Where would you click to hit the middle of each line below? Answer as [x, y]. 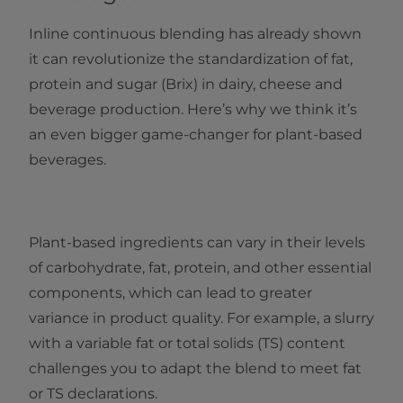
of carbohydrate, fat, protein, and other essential [200, 268]
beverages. [67, 160]
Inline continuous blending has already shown [195, 34]
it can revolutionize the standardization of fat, [191, 59]
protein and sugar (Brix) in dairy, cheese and [186, 84]
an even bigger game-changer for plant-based [196, 134]
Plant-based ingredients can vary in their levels [197, 242]
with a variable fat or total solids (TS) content [187, 343]
